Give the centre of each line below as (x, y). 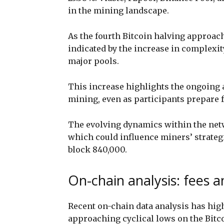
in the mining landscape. (118, 10)
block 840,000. (97, 149)
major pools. (94, 61)
